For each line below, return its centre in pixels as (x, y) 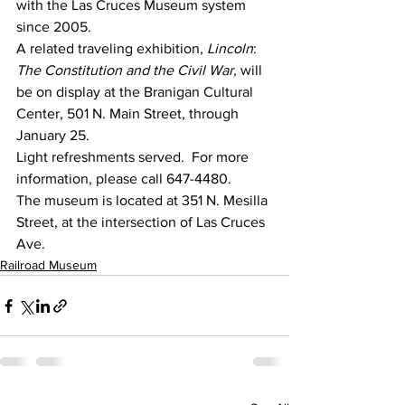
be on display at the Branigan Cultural (137, 92)
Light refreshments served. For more (134, 157)
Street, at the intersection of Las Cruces (142, 222)
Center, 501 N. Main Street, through (129, 113)
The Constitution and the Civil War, (127, 70)
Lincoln (230, 48)
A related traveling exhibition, (112, 48)
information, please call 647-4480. (124, 179)
